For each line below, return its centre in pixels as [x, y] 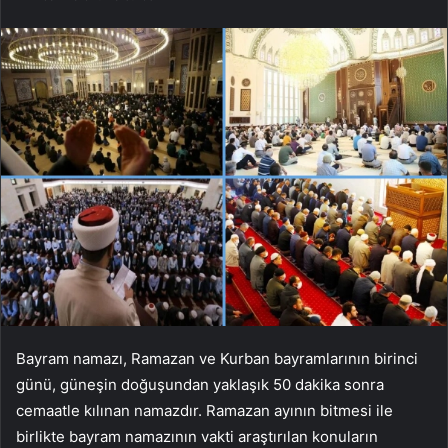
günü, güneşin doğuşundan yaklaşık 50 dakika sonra [200, 384]
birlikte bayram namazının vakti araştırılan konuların [197, 436]
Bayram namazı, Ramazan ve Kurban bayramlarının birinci [217, 358]
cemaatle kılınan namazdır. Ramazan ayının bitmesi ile [204, 410]
